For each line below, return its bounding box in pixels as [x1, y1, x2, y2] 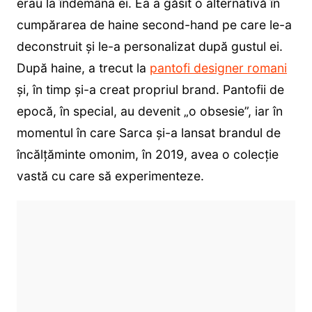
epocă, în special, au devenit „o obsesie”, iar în [16, 104, 283, 119]
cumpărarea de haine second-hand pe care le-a [16, 17, 292, 33]
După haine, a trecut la [16, 61, 150, 76]
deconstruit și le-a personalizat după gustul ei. [16, 39, 283, 54]
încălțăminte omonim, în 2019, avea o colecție [16, 147, 279, 162]
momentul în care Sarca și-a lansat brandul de [16, 125, 281, 141]
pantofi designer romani [149, 61, 287, 76]
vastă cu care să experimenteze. [16, 169, 204, 184]
